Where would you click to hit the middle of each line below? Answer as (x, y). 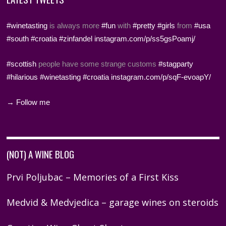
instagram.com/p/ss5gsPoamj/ (145, 39)
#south (18, 39)
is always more (75, 26)
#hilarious (22, 77)
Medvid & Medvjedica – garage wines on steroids (113, 203)
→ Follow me (29, 102)
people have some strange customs (98, 64)
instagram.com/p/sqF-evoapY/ (161, 77)
